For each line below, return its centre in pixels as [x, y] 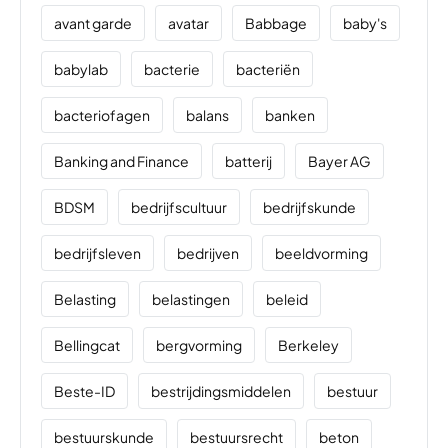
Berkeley [308, 345]
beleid [287, 299]
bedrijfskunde [309, 207]
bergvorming [199, 345]
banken [290, 115]
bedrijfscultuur [179, 207]
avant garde [93, 23]
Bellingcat [87, 345]
